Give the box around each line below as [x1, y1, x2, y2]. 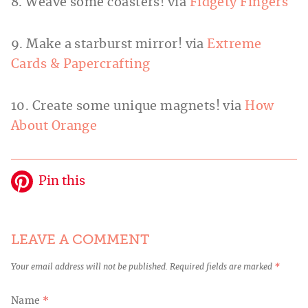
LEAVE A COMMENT [11, 232, 149, 248]
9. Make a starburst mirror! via [11, 38, 208, 52]
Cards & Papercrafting [11, 58, 151, 71]
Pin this [38, 175, 85, 188]
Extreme [207, 38, 262, 52]
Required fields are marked [170, 263, 274, 272]
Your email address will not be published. [11, 263, 168, 272]
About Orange [11, 120, 98, 133]
